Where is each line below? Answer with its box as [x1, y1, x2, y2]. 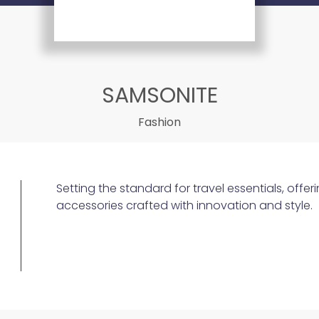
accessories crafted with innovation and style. [56, 197, 313, 214]
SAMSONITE [101, 80, 218, 110]
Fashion [138, 113, 181, 130]
